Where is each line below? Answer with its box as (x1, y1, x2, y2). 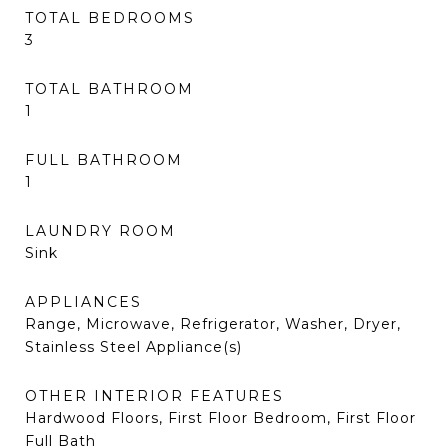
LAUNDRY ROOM (25, 222, 176, 240)
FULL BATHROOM (25, 151, 183, 169)
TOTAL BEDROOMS (25, 9, 195, 27)
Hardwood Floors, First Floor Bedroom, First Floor (25, 409, 416, 427)
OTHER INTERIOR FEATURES (25, 387, 284, 405)
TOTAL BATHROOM (25, 80, 194, 98)
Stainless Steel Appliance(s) (25, 338, 242, 356)
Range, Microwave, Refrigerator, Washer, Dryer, (25, 315, 401, 333)
